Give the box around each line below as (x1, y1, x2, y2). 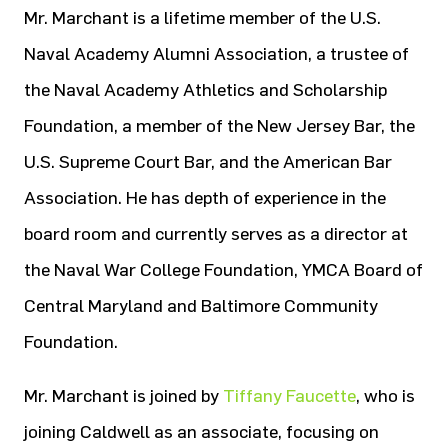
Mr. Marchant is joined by (24, 385, 223, 407)
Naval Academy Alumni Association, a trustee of (24, 43, 409, 65)
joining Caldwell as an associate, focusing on (24, 421, 379, 443)
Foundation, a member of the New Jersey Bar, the (24, 115, 415, 137)
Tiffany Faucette (223, 385, 356, 407)
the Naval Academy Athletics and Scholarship (24, 79, 387, 101)
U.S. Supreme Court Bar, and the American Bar (24, 151, 392, 173)
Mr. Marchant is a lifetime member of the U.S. (24, 7, 381, 29)
